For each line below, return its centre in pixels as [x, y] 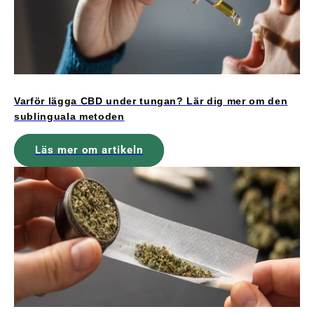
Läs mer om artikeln [89, 150]
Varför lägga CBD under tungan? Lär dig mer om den [151, 101]
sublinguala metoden [69, 116]
